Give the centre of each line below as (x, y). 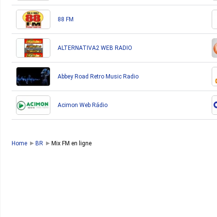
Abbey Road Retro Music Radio (98, 77)
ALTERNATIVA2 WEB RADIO (95, 48)
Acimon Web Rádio (83, 105)
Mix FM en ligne (71, 143)
